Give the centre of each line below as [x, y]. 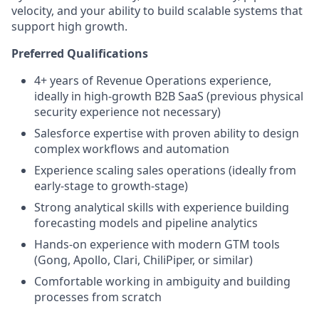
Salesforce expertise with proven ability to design [167, 133]
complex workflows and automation [132, 149]
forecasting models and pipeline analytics [146, 223]
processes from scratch [98, 297]
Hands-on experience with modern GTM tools [157, 244]
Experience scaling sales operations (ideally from [165, 170]
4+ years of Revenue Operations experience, [153, 80]
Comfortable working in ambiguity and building [162, 281]
